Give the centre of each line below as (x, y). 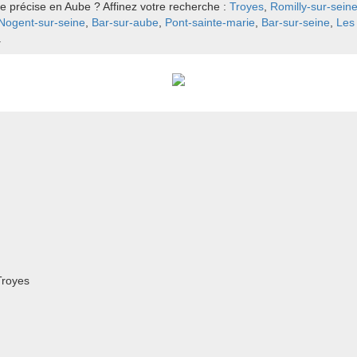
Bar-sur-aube (125, 22)
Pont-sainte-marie (210, 22)
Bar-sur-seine (296, 22)
